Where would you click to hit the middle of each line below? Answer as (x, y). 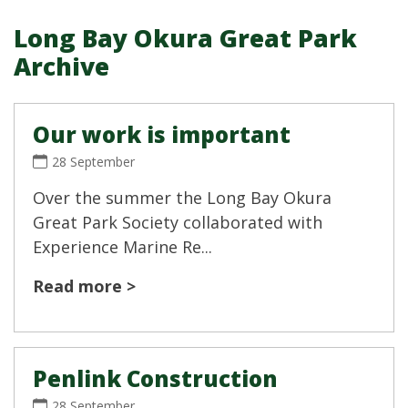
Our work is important (162, 135)
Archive (61, 67)
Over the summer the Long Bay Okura (182, 198)
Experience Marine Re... (122, 247)
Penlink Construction (155, 379)
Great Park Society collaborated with (178, 223)
